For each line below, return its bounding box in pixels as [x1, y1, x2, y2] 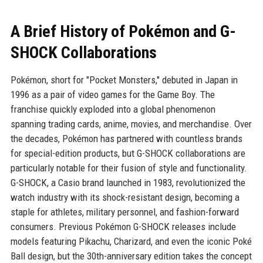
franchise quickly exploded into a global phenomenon [10, 103, 215, 116]
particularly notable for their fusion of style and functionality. [10, 162, 247, 174]
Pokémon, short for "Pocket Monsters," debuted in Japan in [10, 74, 238, 86]
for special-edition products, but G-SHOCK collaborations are [10, 147, 245, 160]
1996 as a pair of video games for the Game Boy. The [10, 89, 215, 101]
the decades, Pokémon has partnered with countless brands [10, 133, 242, 145]
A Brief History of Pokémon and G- [10, 22, 236, 42]
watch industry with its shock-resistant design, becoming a [10, 191, 240, 204]
